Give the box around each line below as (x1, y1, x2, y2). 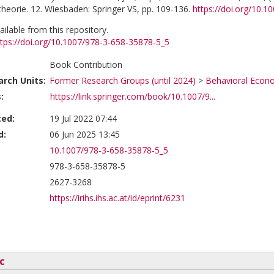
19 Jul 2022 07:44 (50, 113, 117, 124)
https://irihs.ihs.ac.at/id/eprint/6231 (50, 192, 185, 204)
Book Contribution (50, 59, 122, 70)
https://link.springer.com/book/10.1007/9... (50, 91, 216, 102)
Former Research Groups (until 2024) (50, 75, 196, 86)
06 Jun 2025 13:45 (50, 128, 120, 140)
